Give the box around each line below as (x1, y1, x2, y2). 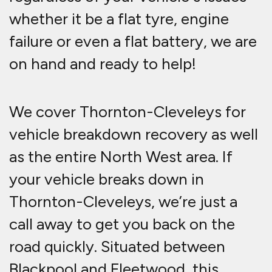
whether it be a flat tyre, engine (9, 9, 229, 29)
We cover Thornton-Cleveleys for (9, 102, 246, 122)
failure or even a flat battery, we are (9, 32, 257, 52)
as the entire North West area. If (9, 147, 233, 167)
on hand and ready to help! (9, 54, 196, 74)
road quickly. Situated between (9, 237, 225, 257)
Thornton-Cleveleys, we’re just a (9, 192, 237, 212)
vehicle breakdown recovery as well (9, 124, 258, 144)
